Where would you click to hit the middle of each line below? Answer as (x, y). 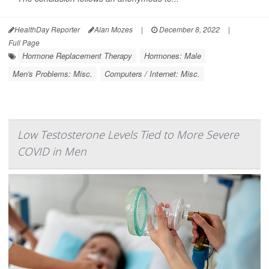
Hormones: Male (173, 56)
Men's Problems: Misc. (53, 74)
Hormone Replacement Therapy (77, 56)
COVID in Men (52, 151)
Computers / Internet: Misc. (152, 74)
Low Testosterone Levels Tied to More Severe (128, 134)
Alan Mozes (113, 29)
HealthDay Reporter (47, 29)
